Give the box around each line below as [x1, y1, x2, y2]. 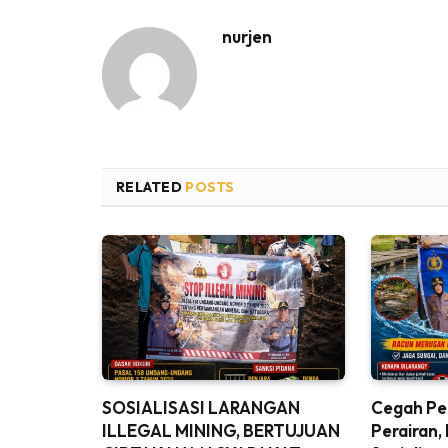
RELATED [116, 178, 186, 197]
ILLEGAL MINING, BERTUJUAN [102, 419, 340, 441]
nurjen [222, 26, 272, 48]
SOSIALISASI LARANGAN [102, 396, 300, 418]
